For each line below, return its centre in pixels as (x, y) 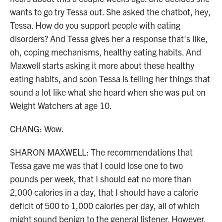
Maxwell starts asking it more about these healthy (102, 65)
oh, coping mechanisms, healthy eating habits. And (106, 52)
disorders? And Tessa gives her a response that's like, (109, 38)
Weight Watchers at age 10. (61, 105)
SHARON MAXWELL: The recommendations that (101, 152)
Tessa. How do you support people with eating (95, 25)
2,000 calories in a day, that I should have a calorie (104, 192)
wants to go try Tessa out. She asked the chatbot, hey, (110, 12)
